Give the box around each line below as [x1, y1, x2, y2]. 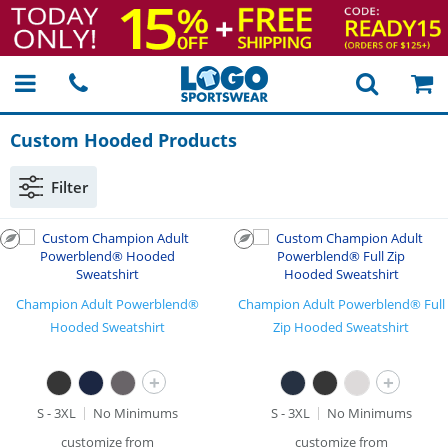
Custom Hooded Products [10, 128, 237, 152]
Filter [51, 177, 88, 197]
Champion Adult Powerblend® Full [237, 295, 445, 313]
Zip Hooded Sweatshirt [273, 318, 409, 336]
